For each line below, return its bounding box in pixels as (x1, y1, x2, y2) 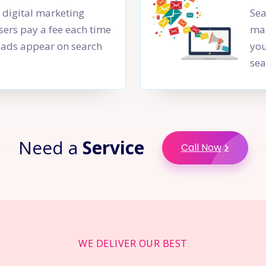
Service (82, 135, 144, 160)
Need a (18, 135, 83, 160)
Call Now (180, 141, 221, 154)
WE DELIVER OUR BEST (78, 237, 188, 250)
